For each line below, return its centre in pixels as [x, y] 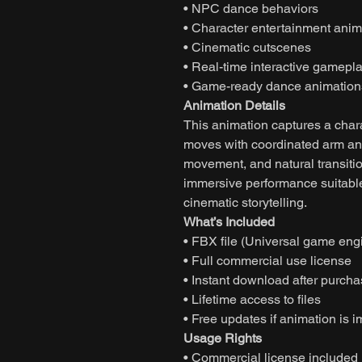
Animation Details [234, 105]
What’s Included [229, 221]
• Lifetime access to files [252, 299]
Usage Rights [223, 338]
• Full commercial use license [267, 260]
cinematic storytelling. [245, 202]
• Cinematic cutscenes [247, 47]
